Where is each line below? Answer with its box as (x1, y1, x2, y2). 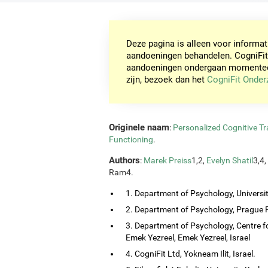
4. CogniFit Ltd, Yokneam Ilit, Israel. (126, 248, 255, 258)
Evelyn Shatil (206, 155, 253, 165)
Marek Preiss (144, 155, 191, 165)
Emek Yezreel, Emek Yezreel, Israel (126, 232, 250, 242)
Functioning (109, 134, 153, 144)
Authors (109, 154, 140, 166)
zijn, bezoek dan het (126, 74, 208, 86)
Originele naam (109, 121, 169, 133)
